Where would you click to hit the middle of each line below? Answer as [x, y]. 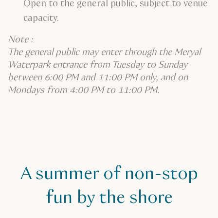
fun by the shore [109, 198]
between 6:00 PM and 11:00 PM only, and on [98, 78]
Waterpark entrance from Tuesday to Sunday [98, 65]
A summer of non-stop [109, 174]
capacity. [41, 18]
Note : [22, 40]
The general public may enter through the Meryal [104, 53]
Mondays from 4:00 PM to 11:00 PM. [84, 91]
